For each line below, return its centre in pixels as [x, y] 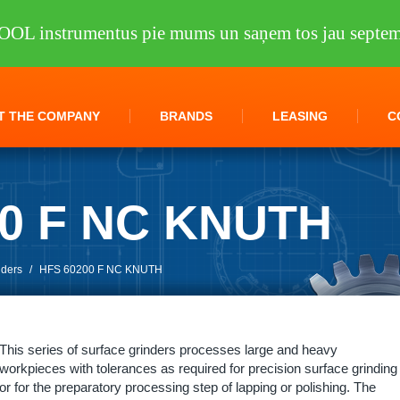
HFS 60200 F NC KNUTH [101, 270]
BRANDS [186, 116]
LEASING [300, 116]
